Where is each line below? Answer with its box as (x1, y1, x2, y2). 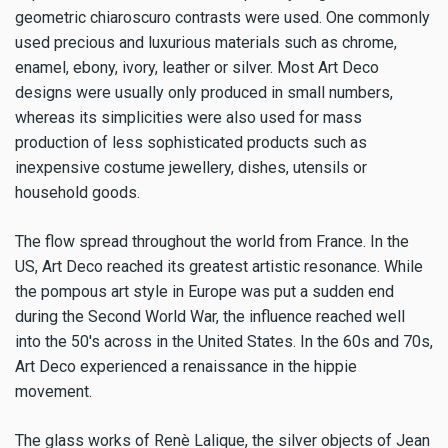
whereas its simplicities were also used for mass (15, 108, 362, 128)
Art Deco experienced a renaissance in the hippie (15, 357, 357, 377)
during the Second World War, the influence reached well (15, 307, 405, 327)
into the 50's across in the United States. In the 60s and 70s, (15, 332, 433, 352)
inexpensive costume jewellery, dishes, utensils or (15, 158, 367, 178)
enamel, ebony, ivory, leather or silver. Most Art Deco (15, 58, 379, 78)
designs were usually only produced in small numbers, (15, 83, 393, 103)
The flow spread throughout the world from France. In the (15, 232, 409, 252)
